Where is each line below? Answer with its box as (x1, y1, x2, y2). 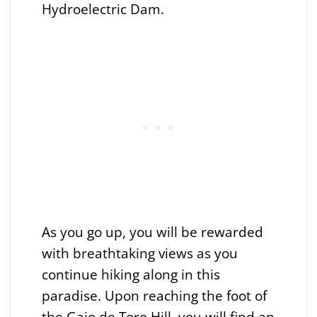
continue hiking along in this (41, 264, 220, 284)
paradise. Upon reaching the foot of (41, 285, 267, 305)
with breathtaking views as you (41, 243, 238, 263)
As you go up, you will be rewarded (41, 221, 263, 241)
